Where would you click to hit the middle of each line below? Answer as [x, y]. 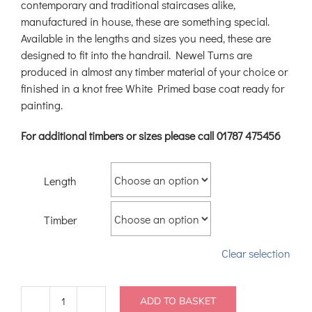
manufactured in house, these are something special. [145, 22]
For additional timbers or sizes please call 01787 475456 [151, 136]
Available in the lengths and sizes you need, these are [146, 38]
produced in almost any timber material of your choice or [154, 72]
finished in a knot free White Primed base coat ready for [153, 88]
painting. [42, 105]
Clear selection [256, 253]
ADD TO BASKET [178, 301]
